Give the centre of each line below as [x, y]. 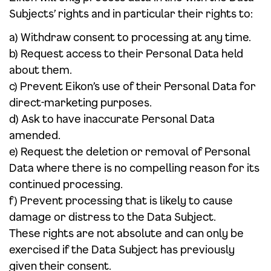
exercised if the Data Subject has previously [122, 249]
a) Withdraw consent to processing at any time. [130, 37]
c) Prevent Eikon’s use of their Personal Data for [132, 86]
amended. [35, 135]
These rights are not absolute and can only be [126, 233]
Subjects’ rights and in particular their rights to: [131, 13]
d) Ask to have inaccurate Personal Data [112, 119]
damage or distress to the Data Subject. [113, 217]
